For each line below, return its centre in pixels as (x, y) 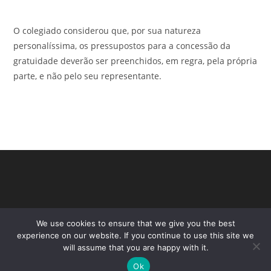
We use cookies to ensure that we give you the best (135, 223)
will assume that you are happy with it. (135, 247)
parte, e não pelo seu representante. (88, 76)
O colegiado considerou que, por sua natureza (107, 31)
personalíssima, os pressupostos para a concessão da (122, 46)
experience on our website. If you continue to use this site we (135, 235)
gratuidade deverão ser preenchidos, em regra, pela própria (135, 61)
